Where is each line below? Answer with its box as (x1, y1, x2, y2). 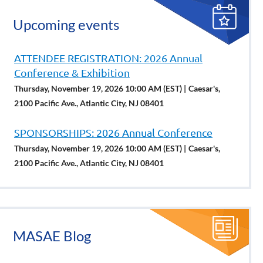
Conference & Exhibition (14, 66, 130, 79)
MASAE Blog (13, 227, 91, 244)
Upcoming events (13, 16, 119, 33)
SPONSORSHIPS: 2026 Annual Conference (14, 126, 213, 139)
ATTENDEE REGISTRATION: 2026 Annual (14, 52, 203, 64)
